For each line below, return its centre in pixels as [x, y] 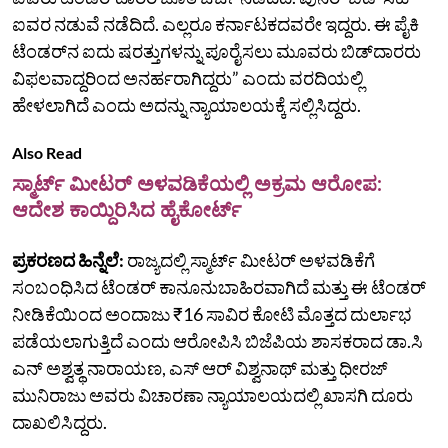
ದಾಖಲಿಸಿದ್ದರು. [59, 421]
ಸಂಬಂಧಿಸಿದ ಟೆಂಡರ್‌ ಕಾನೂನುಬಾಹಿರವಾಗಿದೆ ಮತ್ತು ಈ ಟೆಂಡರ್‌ [219, 286]
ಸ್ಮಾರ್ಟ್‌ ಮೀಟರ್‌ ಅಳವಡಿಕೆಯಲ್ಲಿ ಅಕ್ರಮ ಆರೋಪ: [197, 183]
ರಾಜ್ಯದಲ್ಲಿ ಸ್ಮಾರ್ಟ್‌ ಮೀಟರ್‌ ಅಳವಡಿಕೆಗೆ [251, 259]
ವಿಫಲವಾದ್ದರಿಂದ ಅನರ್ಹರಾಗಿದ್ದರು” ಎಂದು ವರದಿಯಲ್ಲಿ [188, 77]
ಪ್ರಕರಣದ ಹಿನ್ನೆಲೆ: [69, 259]
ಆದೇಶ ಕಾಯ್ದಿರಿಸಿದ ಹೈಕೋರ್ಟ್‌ [126, 209]
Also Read [47, 152]
